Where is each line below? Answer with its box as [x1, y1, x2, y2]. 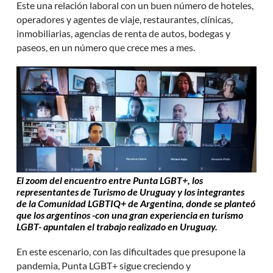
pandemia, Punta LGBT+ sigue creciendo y [16, 259, 191, 271]
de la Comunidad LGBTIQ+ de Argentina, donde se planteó [16, 197, 256, 209]
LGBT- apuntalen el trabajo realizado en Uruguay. [16, 220, 218, 232]
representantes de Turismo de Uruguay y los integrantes [16, 185, 245, 197]
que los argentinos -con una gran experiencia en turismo [16, 208, 244, 221]
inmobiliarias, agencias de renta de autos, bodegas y [16, 27, 231, 39]
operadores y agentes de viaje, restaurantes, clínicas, [16, 13, 233, 25]
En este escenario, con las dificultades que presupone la [16, 245, 246, 257]
